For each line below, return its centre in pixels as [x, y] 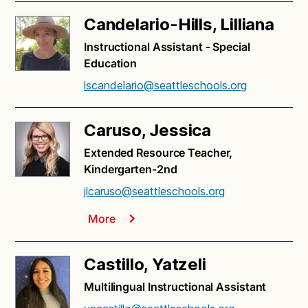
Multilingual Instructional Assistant [175, 287]
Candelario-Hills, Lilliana [179, 25]
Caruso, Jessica [147, 131]
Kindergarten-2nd [131, 169]
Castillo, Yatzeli [145, 265]
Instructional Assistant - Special [167, 47]
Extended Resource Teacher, [158, 153]
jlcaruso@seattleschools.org [154, 191]
